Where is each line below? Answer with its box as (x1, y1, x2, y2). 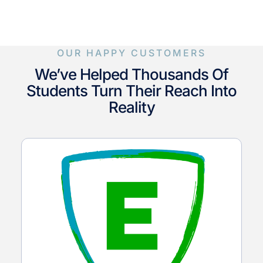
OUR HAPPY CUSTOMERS (57, 46, 206, 59)
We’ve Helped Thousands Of (35, 65, 228, 83)
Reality (108, 97, 155, 116)
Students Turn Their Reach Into (26, 81, 237, 100)
